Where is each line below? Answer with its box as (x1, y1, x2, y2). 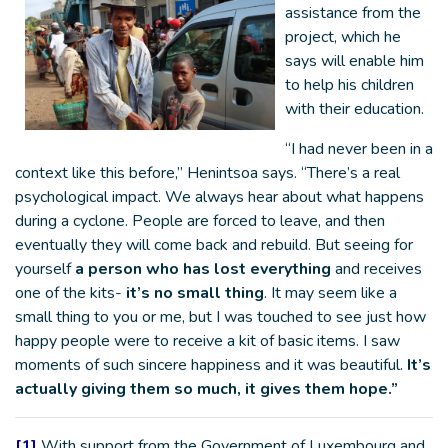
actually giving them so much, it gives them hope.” (15, 378, 398, 400)
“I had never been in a (285, 138, 433, 160)
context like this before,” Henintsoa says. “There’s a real (15, 162, 400, 184)
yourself (15, 258, 75, 280)
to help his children (285, 74, 414, 96)
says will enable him (285, 50, 424, 72)
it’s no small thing (122, 282, 264, 304)
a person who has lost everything (75, 258, 335, 280)
